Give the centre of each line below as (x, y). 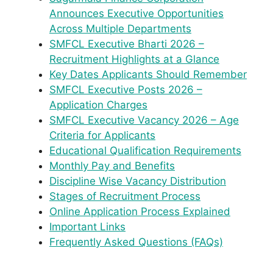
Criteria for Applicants (102, 136)
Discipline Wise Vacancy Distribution (138, 181)
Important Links (87, 227)
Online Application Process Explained (140, 212)
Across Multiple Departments (120, 29)
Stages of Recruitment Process (125, 197)
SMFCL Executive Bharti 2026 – (127, 44)
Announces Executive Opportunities (136, 14)
